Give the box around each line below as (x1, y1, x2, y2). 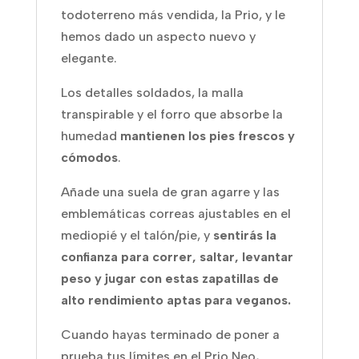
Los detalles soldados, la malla (60, 85, 244, 101)
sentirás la (212, 228, 276, 244)
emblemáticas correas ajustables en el (60, 206, 291, 222)
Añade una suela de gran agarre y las (60, 184, 280, 200)
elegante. (60, 50, 117, 67)
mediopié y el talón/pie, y (60, 228, 213, 244)
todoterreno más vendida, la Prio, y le (60, 7, 285, 23)
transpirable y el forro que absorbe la (60, 107, 283, 123)
